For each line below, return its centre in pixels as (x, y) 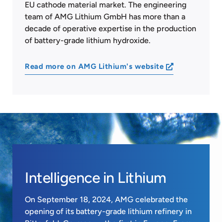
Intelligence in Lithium (96, 177)
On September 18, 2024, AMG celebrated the (106, 199)
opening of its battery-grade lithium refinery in (108, 211)
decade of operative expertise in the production (111, 28)
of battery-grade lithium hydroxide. (88, 40)
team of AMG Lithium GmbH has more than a (105, 16)
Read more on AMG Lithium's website (94, 66)
